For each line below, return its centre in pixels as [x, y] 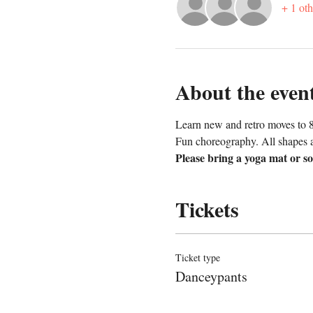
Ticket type [197, 257]
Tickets [207, 209]
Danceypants [211, 276]
